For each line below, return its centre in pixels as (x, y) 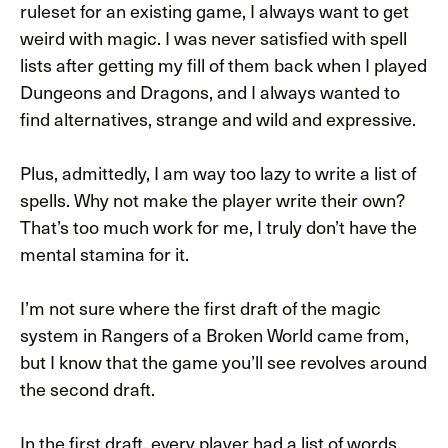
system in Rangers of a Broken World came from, (214, 335)
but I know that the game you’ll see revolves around (223, 362)
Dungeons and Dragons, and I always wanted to (210, 92)
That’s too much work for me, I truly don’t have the (218, 227)
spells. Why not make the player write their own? (212, 200)
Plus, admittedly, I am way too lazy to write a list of (218, 173)
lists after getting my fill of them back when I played (223, 65)
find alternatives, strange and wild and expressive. (218, 119)
